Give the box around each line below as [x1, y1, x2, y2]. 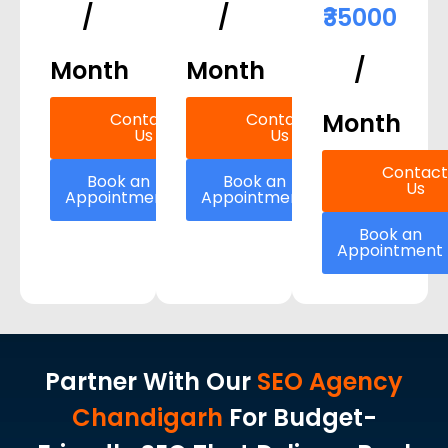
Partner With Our [45, 365, 257, 399]
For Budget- [228, 401, 377, 435]
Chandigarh [71, 401, 229, 435]
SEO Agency [257, 365, 403, 399]
